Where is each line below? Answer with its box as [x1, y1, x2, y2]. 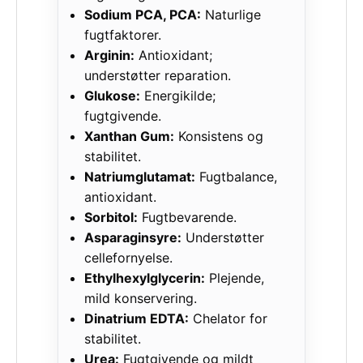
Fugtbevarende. [138, 208, 237, 225]
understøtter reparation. [84, 66, 232, 83]
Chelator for [189, 310, 268, 327]
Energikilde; [140, 87, 216, 104]
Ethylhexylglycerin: [84, 269, 206, 286]
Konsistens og [174, 127, 264, 144]
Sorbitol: [84, 208, 139, 225]
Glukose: [84, 87, 141, 104]
